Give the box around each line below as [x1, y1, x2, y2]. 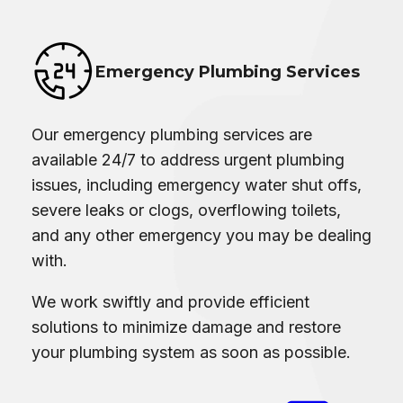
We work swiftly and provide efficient [31, 291, 309, 311]
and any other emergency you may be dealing [31, 225, 372, 245]
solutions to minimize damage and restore [31, 317, 341, 336]
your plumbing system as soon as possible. [31, 342, 351, 362]
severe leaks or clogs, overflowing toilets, [31, 200, 341, 219]
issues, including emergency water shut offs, [31, 175, 362, 194]
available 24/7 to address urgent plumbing [31, 149, 345, 169]
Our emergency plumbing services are [31, 124, 312, 144]
